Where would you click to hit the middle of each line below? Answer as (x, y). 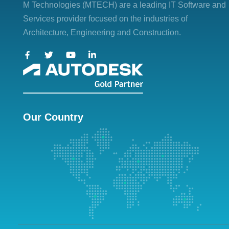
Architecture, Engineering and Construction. (102, 32)
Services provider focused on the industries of (105, 18)
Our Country (53, 117)
